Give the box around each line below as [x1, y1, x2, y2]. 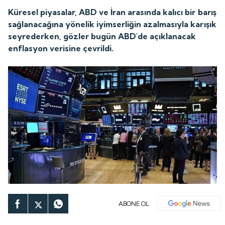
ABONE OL [119, 199, 150, 207]
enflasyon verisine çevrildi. [8, 43, 114, 53]
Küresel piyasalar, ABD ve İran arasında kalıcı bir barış [8, 7, 216, 17]
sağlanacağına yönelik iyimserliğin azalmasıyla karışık [8, 19, 216, 29]
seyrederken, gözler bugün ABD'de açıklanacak [8, 31, 196, 41]
